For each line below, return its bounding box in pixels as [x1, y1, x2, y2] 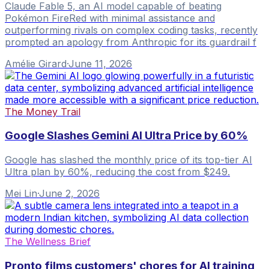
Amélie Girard [5, 57, 67, 70]
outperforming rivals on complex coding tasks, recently [5, 23, 258, 36]
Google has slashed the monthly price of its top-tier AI [5, 154, 252, 166]
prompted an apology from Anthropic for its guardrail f [5, 35, 256, 48]
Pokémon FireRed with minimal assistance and [5, 11, 215, 24]
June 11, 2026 [68, 57, 132, 70]
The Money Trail [5, 105, 80, 118]
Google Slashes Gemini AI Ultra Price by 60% [5, 128, 248, 143]
